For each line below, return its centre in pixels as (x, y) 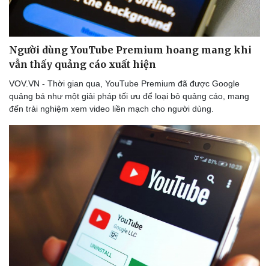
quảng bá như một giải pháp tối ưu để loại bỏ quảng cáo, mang (129, 96)
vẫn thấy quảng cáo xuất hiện (83, 65)
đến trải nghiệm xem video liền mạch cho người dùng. (111, 109)
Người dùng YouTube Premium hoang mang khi (130, 50)
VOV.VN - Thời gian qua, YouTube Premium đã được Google (124, 84)
